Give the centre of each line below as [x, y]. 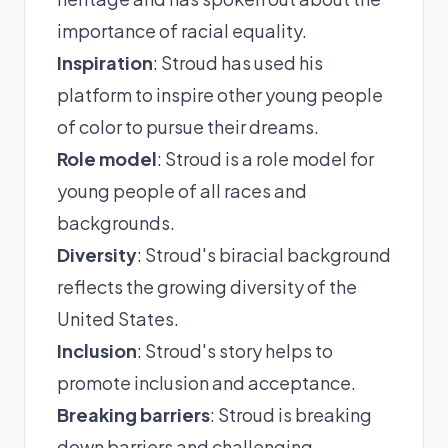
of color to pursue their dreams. [188, 126]
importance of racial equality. [182, 30]
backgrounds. [116, 222]
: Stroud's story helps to [235, 350]
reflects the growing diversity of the [207, 286]
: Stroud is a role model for [265, 158]
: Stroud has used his [238, 62]
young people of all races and [182, 190]
